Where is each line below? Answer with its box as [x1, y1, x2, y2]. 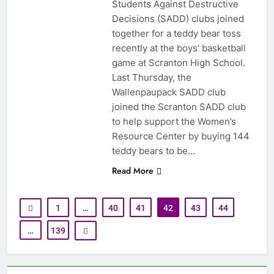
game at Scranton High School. [111, 56, 245, 68]
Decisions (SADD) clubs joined [111, 12, 244, 24]
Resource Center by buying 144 [111, 130, 250, 142]
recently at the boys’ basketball [111, 42, 246, 54]
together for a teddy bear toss [111, 27, 241, 39]
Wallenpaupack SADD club [111, 86, 226, 98]
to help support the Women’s [111, 115, 236, 127]
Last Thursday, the [111, 71, 191, 83]
